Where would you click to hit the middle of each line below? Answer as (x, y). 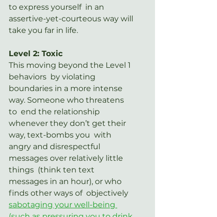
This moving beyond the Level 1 (71, 65)
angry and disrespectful (55, 146)
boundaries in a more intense (67, 88)
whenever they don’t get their (68, 123)
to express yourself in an (57, 7)
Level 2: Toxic (36, 53)
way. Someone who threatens (67, 100)
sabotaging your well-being (63, 204)
